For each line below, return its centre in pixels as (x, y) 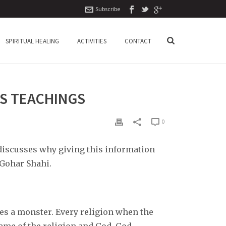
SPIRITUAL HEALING (33, 41)
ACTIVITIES (92, 41)
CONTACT (138, 41)
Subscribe (108, 9)
